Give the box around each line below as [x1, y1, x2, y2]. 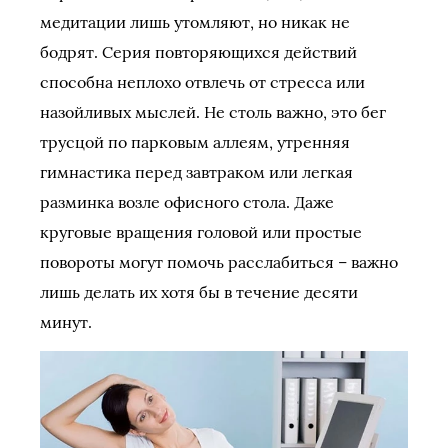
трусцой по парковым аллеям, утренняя [40, 131, 350, 152]
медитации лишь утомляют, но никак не [40, 11, 350, 32]
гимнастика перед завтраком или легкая [40, 161, 353, 182]
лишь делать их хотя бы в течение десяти [40, 281, 358, 302]
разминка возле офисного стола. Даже [40, 191, 334, 212]
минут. [40, 311, 92, 332]
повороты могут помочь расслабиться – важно [40, 251, 398, 272]
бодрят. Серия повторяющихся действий [40, 41, 357, 62]
